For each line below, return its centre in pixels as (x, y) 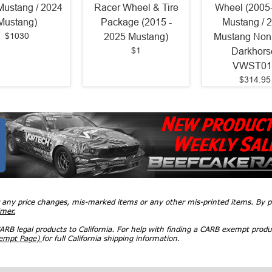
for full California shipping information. (111, 239)
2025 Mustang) (136, 36)
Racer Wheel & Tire (136, 7)
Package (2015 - (136, 22)
